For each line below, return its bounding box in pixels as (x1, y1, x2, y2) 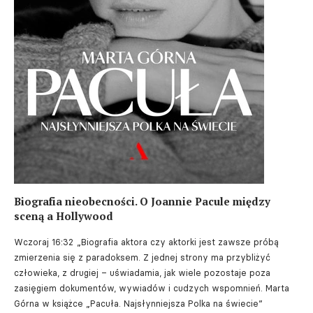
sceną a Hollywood (14, 208, 113, 223)
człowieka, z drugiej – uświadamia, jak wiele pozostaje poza (14, 267, 270, 278)
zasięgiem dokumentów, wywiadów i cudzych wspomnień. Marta (14, 282, 289, 293)
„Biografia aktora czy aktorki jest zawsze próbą (77, 236, 279, 247)
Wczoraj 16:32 (14, 236, 73, 247)
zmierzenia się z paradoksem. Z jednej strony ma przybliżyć (14, 252, 270, 263)
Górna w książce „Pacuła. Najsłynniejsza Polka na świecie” (14, 298, 263, 309)
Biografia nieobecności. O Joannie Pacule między (14, 194, 270, 208)
